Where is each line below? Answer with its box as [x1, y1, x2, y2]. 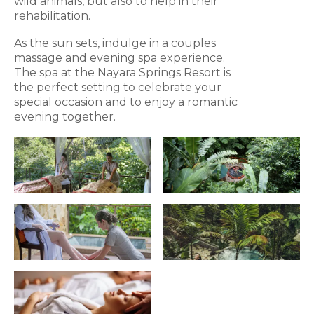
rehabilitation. [14, 9, 90, 23]
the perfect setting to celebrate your [14, 81, 221, 95]
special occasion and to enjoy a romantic [14, 95, 238, 109]
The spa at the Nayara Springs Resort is [14, 66, 231, 80]
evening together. [14, 110, 116, 124]
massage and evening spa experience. [14, 51, 225, 65]
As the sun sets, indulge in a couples [14, 36, 216, 50]
